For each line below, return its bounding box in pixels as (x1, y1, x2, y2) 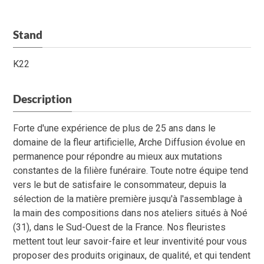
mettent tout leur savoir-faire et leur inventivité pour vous (13, 236, 247, 247)
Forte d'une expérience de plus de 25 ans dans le (13, 123, 216, 134)
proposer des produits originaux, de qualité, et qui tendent (13, 250, 251, 262)
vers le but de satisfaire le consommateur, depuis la (13, 179, 227, 191)
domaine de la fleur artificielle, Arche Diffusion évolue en (13, 137, 246, 148)
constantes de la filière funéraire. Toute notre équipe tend (13, 165, 249, 177)
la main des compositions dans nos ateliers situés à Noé (13, 207, 248, 219)
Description (13, 92, 72, 105)
